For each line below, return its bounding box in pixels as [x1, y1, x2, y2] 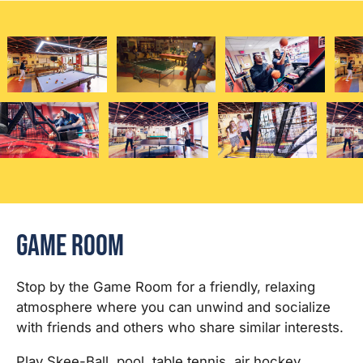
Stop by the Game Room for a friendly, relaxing [16, 278, 315, 295]
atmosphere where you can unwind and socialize [16, 298, 331, 315]
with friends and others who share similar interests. [16, 318, 344, 335]
